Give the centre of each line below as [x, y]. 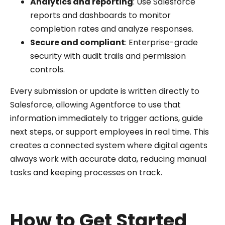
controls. [47, 70]
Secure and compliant [78, 43]
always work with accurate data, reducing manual [108, 159]
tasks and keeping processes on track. [86, 173]
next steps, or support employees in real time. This [109, 132]
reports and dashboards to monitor [100, 16]
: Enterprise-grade [161, 43]
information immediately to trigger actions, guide [106, 119]
